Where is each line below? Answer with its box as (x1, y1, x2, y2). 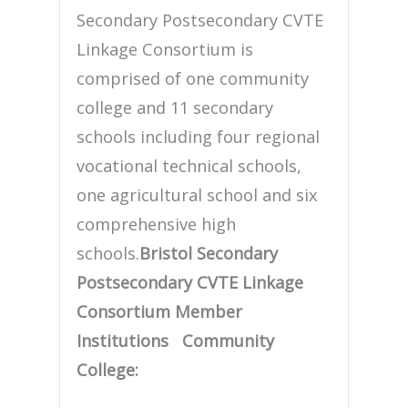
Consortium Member (76, 301, 243, 323)
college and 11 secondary (76, 97, 274, 119)
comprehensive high (76, 213, 237, 236)
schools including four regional (76, 126, 321, 148)
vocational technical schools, (76, 155, 302, 178)
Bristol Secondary (139, 242, 279, 265)
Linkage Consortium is (76, 38, 254, 61)
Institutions (76, 330, 169, 352)
